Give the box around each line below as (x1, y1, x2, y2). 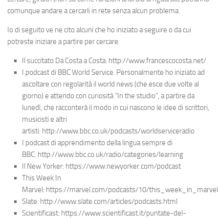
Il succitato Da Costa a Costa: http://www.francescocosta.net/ (22, 56, 206, 65)
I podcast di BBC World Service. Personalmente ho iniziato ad (22, 68, 205, 77)
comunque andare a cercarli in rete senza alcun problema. (7, 6, 180, 15)
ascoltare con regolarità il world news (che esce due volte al (22, 80, 199, 88)
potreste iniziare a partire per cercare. (7, 37, 120, 46)
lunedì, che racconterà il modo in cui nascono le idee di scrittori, (22, 103, 209, 112)
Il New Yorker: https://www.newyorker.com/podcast (22, 162, 181, 171)
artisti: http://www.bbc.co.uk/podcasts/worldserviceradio (22, 127, 195, 135)
